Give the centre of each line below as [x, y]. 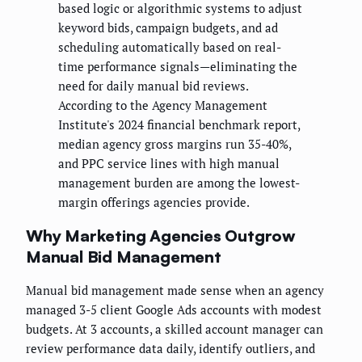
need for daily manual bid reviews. [153, 86]
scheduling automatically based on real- [170, 47]
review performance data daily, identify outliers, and [170, 349]
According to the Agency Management [163, 105]
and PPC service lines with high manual [169, 164]
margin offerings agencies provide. [154, 202]
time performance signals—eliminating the [178, 67]
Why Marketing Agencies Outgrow [161, 235]
